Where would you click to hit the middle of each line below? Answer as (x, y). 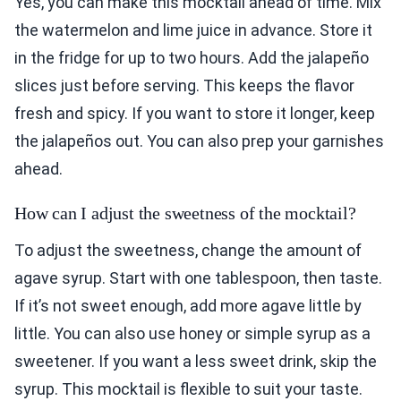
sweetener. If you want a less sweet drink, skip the (196, 362)
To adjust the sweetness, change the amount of (188, 251)
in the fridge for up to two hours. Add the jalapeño (192, 58)
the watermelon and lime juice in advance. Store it (193, 30)
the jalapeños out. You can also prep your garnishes (199, 141)
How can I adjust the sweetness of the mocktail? (185, 213)
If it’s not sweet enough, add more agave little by (188, 306)
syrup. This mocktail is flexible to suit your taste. (188, 389)
